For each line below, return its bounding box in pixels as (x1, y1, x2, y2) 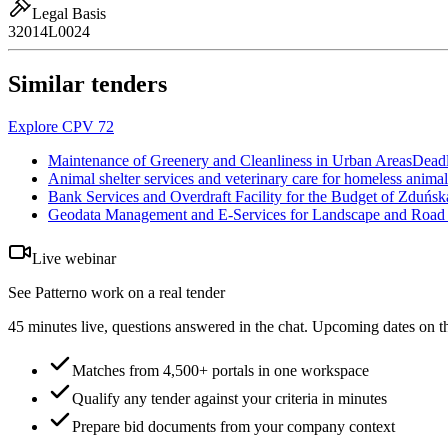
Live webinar (32, 250, 116, 268)
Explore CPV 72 (8, 118, 114, 136)
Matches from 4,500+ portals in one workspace (72, 362, 369, 380)
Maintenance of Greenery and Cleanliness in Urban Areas (48, 152, 412, 170)
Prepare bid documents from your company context (72, 418, 395, 436)
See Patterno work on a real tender (8, 284, 225, 302)
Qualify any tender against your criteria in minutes (72, 390, 387, 408)
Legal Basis (32, 5, 106, 23)
